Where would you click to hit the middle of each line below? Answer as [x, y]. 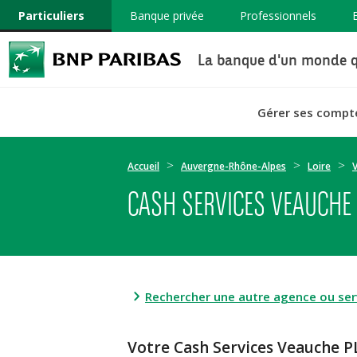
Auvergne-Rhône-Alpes [233, 166]
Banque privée [167, 16]
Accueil [143, 166]
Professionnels [278, 16]
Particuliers [51, 16]
